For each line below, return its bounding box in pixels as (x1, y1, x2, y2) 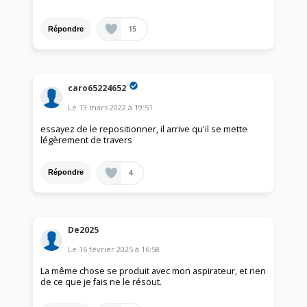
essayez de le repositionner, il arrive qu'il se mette (40, 123, 248, 135)
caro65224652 (68, 82, 127, 94)
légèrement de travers (40, 134, 133, 146)
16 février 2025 (79, 244, 134, 255)
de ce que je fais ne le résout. (40, 276, 162, 288)
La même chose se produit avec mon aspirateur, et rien (40, 265, 267, 278)
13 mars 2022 (79, 101, 127, 112)
